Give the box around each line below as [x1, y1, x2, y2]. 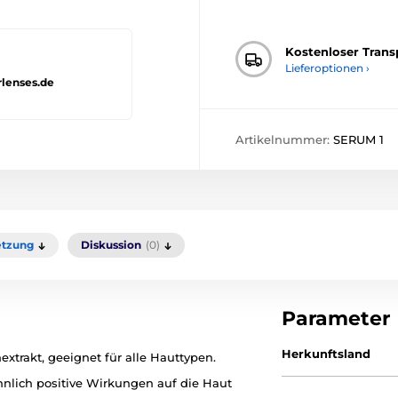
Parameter [282, 306, 391, 331]
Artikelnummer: [235, 132, 333, 147]
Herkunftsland [282, 346, 371, 362]
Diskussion [81, 238, 141, 252]
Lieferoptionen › [285, 60, 370, 75]
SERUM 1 [333, 132, 384, 147]
